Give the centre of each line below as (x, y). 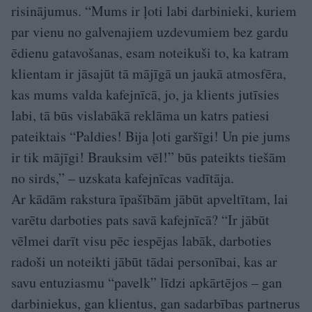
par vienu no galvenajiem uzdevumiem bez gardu (150, 32)
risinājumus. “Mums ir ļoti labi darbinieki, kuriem (154, 11)
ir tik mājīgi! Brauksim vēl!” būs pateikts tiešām (149, 157)
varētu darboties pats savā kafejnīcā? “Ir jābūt (140, 220)
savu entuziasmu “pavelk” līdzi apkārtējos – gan (147, 283)
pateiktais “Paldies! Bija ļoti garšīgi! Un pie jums (151, 136)
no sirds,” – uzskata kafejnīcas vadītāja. (123, 178)
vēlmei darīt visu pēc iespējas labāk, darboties (141, 241)
